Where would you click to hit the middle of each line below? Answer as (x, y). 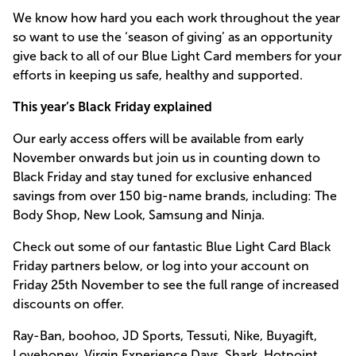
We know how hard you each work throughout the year (176, 18)
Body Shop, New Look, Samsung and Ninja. (139, 215)
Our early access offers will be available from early (158, 139)
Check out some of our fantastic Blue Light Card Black (172, 247)
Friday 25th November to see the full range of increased (176, 285)
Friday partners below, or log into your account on (161, 266)
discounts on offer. (68, 304)
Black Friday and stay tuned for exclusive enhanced (163, 177)
